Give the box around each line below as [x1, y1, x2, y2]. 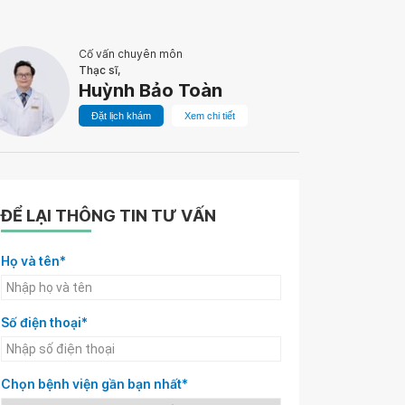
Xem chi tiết [184, 110, 235, 121]
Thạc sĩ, [79, 63, 120, 77]
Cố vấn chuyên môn [79, 47, 183, 61]
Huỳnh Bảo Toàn [79, 80, 222, 101]
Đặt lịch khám [91, 110, 151, 121]
